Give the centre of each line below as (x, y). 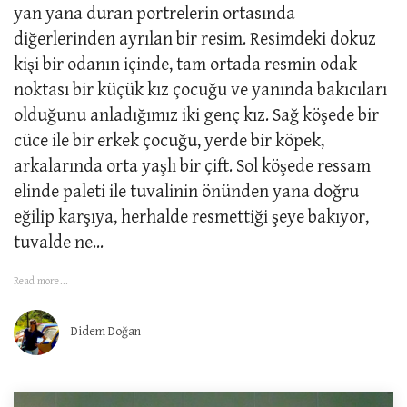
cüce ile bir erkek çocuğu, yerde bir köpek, (169, 142)
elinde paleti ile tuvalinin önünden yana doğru (186, 193)
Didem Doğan (106, 332)
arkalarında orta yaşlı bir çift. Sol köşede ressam (192, 167)
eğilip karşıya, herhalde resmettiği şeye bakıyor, (191, 218)
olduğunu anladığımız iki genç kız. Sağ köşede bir (196, 116)
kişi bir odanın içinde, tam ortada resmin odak (185, 65)
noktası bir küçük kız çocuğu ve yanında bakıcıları (200, 91)
